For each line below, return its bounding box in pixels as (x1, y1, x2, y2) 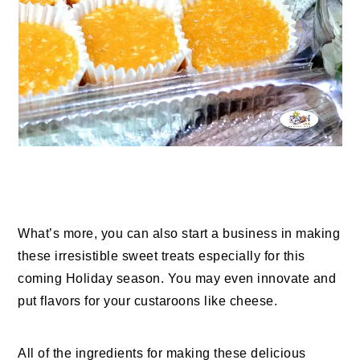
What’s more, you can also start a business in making (18, 227, 341, 241)
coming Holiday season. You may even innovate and (18, 272, 337, 286)
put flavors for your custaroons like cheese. (18, 294, 278, 309)
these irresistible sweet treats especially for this (18, 249, 305, 264)
